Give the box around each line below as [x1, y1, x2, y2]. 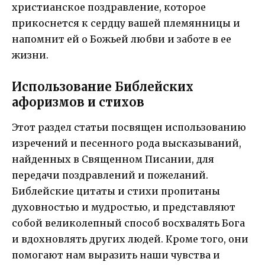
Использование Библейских [12, 79, 193, 94]
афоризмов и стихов [12, 94, 144, 109]
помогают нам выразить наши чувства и [12, 248, 220, 261]
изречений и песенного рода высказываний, [12, 137, 241, 149]
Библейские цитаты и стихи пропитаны [12, 185, 220, 197]
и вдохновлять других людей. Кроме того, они [12, 232, 248, 245]
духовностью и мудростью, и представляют [12, 201, 235, 213]
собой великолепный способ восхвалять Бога [12, 216, 245, 229]
